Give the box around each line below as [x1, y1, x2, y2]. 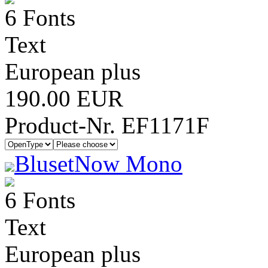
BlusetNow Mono [14, 151, 182, 176]
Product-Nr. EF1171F [5, 112, 209, 138]
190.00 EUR [5, 86, 123, 111]
